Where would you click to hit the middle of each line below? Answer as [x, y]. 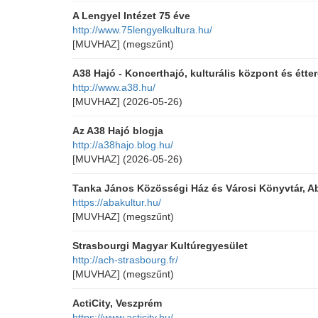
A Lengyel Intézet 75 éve [131, 16]
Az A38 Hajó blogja [118, 131]
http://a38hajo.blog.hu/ [123, 145]
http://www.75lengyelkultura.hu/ [142, 30]
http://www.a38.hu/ [114, 87]
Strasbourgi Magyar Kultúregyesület [160, 246]
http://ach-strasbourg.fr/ [125, 260]
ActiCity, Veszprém [117, 303]
